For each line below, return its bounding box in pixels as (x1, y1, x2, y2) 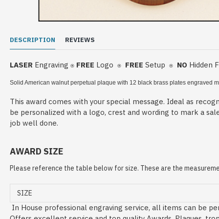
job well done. (10, 118, 58, 128)
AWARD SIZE (10, 146, 63, 157)
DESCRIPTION (10, 36, 55, 44)
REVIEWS (65, 36, 95, 44)
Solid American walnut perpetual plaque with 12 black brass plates (10, 79, 187, 86)
